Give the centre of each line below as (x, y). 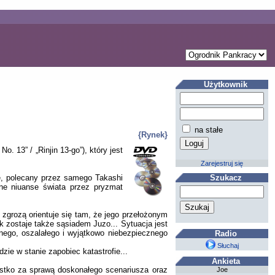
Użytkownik (226, 84)
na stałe (207, 130)
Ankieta (226, 261)
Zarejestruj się (222, 163)
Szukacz (226, 177)
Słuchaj (227, 246)
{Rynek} (153, 135)
